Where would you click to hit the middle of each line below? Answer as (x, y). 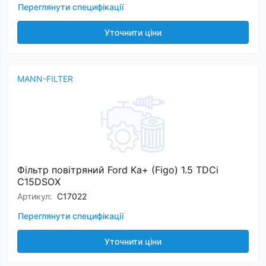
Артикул (34, 196)
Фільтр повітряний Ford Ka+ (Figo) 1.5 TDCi (118, 170)
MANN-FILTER (45, 79)
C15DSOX (39, 182)
